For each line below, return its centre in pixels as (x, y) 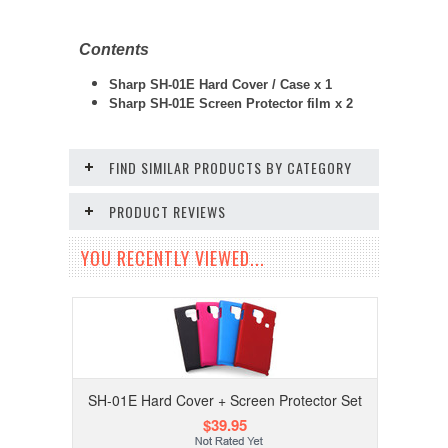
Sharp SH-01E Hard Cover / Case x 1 (220, 84)
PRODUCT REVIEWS (167, 211)
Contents (114, 49)
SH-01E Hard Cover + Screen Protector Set (224, 400)
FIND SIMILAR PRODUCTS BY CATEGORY (230, 167)
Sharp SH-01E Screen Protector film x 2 (231, 103)
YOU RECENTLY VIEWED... (173, 258)
